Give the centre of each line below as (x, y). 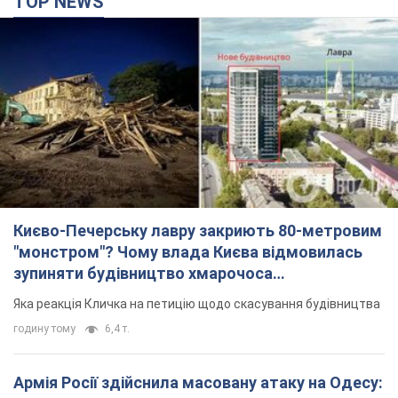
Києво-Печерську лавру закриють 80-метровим (198, 231)
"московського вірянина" (108, 295)
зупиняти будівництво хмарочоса (143, 274)
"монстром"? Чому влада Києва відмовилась (188, 252)
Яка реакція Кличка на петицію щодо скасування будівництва (197, 304)
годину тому (44, 329)
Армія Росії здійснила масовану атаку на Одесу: (198, 383)
